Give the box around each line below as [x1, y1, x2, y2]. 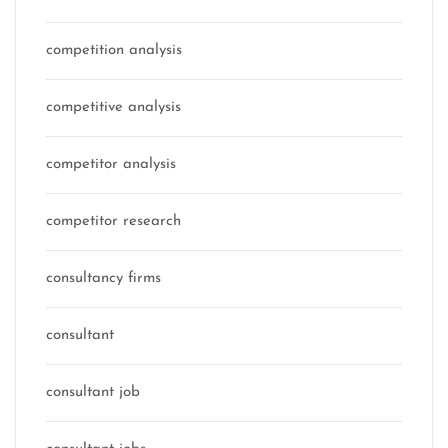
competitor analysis [46, 157, 176, 173]
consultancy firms [46, 271, 161, 287]
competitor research [46, 214, 181, 230]
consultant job [46, 385, 140, 401]
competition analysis [46, 43, 182, 59]
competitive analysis [46, 100, 181, 116]
